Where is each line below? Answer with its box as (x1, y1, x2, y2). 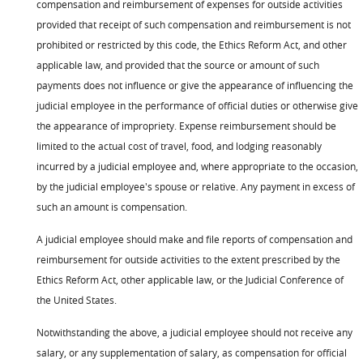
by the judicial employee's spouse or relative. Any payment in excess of (36, 179, 355, 193)
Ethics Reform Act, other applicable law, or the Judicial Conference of (36, 272, 344, 286)
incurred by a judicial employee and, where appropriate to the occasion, (36, 159, 358, 173)
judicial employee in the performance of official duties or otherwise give (36, 98, 358, 112)
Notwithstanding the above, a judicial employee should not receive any (36, 325, 352, 339)
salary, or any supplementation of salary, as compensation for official (36, 345, 347, 359)
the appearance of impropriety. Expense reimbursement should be (36, 118, 336, 132)
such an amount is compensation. (36, 199, 187, 213)
